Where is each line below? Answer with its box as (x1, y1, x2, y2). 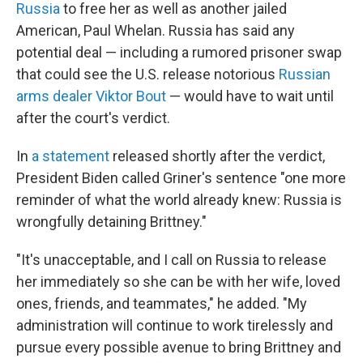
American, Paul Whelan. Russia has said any (16, 22, 295, 40)
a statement (32, 147, 109, 165)
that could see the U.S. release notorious (16, 66, 279, 83)
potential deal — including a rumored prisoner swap (16, 44, 342, 62)
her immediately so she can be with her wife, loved (16, 273, 340, 291)
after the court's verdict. (16, 109, 170, 127)
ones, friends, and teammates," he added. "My (16, 295, 307, 313)
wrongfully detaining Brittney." (16, 213, 207, 231)
